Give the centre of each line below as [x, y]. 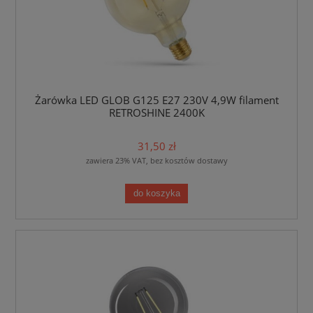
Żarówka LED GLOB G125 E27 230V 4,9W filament [156, 100]
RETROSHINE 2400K [156, 112]
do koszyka [156, 193]
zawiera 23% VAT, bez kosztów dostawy [156, 161]
